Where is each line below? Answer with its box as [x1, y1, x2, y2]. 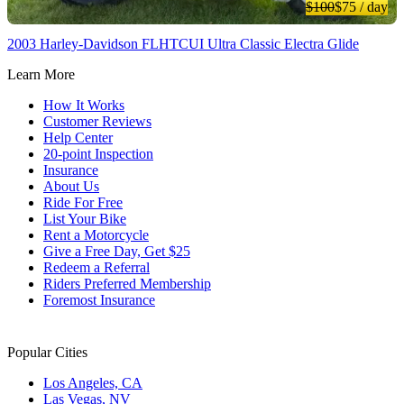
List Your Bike [43, 211, 126, 227]
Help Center [43, 130, 113, 146]
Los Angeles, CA [43, 375, 142, 391]
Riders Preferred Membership [43, 276, 211, 292]
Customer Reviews [43, 114, 151, 130]
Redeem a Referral [43, 260, 150, 276]
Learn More [7, 67, 75, 83]
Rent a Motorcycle [43, 227, 149, 243]
